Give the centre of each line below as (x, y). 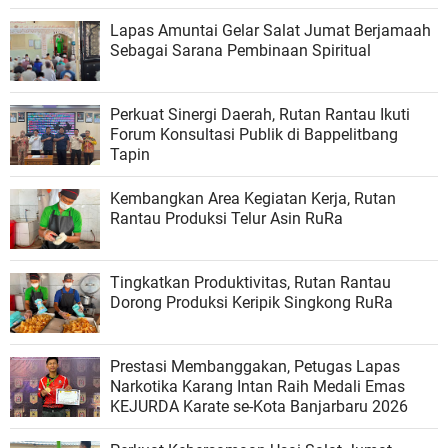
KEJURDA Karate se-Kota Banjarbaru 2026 (259, 407)
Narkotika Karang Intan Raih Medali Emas (257, 387)
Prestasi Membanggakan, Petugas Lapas (255, 367)
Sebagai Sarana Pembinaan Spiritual (240, 51)
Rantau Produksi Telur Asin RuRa (226, 219)
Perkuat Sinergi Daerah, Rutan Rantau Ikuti (260, 115)
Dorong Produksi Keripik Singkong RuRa (251, 303)
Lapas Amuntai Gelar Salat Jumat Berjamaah (270, 31)
